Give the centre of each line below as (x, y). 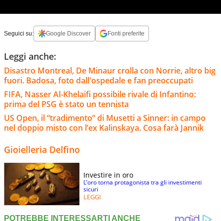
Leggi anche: (30, 56)
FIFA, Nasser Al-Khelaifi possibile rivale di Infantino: (100, 94)
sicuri (91, 189)
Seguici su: (19, 33)
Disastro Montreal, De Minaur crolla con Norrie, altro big (110, 70)
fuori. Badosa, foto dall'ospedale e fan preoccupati (98, 80)
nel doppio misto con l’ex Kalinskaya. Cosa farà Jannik (104, 128)
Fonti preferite (126, 33)
